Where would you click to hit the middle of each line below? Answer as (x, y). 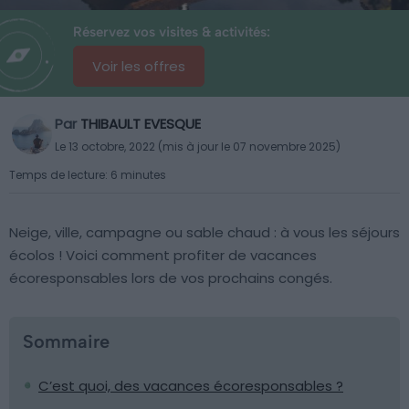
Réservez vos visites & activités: (172, 32)
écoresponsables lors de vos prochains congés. (171, 278)
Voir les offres (139, 66)
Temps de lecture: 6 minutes (88, 175)
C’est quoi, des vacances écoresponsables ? (191, 386)
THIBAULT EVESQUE (141, 124)
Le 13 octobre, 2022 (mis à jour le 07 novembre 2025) (198, 147)
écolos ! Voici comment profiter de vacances (163, 255)
